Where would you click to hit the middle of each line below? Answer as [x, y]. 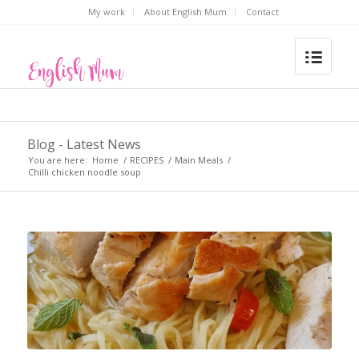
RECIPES [146, 160]
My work [106, 12]
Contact [262, 12]
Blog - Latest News [84, 144]
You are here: [57, 160]
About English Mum [185, 12]
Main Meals [198, 160]
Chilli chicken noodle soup [84, 172]
